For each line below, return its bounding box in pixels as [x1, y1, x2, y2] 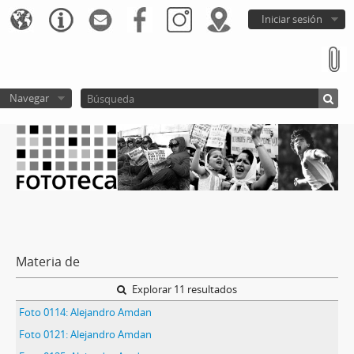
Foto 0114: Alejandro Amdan [19, 304, 152, 319]
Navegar [9, 91, 49, 105]
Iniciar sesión [262, 12, 322, 26]
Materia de [16, 252, 80, 270]
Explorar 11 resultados [130, 281, 237, 296]
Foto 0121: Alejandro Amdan [19, 326, 152, 341]
